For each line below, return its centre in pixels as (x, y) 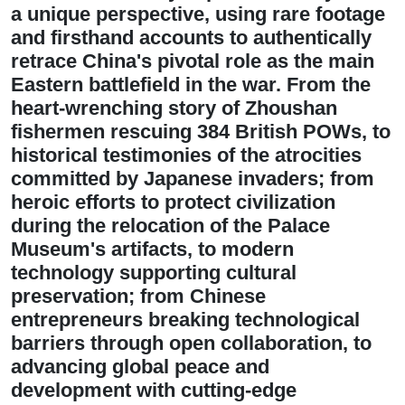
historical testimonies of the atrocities (186, 155)
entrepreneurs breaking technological (185, 320)
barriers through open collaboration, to (191, 343)
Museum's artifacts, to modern (152, 249)
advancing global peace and (140, 367)
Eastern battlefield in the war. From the (191, 85)
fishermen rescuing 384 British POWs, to (201, 132)
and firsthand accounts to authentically (191, 38)
